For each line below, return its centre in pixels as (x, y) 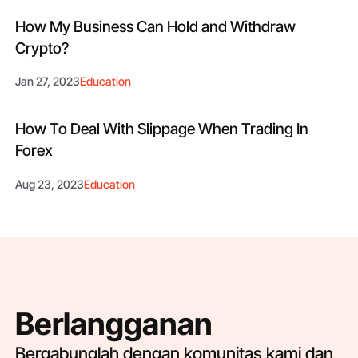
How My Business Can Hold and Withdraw (156, 27)
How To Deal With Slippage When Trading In (162, 129)
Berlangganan (114, 323)
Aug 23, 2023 (50, 184)
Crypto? (42, 48)
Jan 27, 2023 (48, 82)
